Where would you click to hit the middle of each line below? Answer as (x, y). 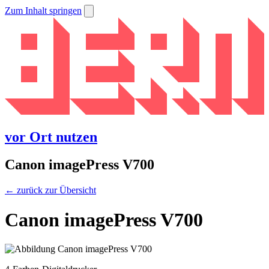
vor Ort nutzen (51, 137)
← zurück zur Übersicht (50, 190)
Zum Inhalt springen (43, 11)
